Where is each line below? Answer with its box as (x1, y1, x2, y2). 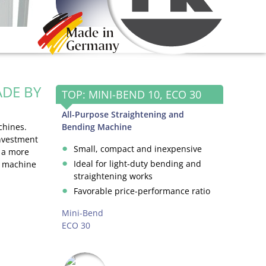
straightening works (74, 170, 153, 182)
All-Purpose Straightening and (62, 108, 185, 120)
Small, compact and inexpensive (74, 142, 202, 154)
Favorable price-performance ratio (74, 185, 211, 197)
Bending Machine (62, 121, 132, 132)
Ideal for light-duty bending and (74, 157, 202, 169)
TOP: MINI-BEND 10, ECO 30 (62, 87, 202, 102)
